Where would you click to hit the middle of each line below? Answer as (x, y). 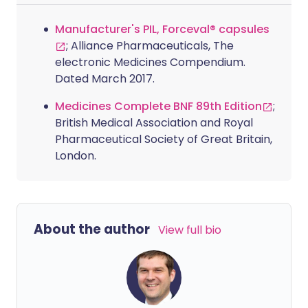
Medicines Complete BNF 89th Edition (158, 106)
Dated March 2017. (105, 79)
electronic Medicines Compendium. (150, 62)
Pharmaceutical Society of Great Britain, (164, 139)
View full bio (190, 230)
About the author (92, 229)
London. (76, 156)
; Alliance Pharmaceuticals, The (150, 46)
